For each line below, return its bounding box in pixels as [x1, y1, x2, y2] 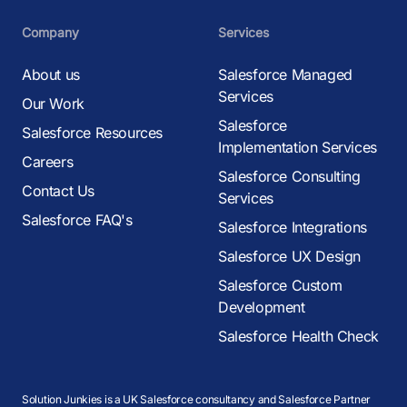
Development [218, 298, 305, 316]
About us [22, 65, 80, 84]
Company [22, 25, 79, 40]
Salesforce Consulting [218, 167, 361, 185]
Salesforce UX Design [218, 247, 361, 265]
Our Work [22, 94, 84, 113]
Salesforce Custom [218, 276, 342, 294]
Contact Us [22, 182, 94, 200]
